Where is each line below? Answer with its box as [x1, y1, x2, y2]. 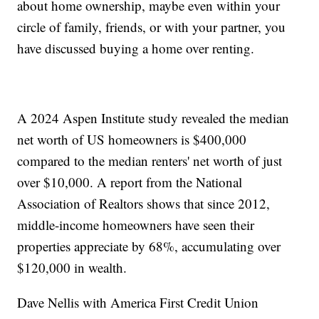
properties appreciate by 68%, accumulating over [17, 237, 281, 256]
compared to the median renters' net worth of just [17, 152, 283, 170]
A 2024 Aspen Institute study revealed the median [17, 109, 290, 127]
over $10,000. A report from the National [17, 173, 243, 192]
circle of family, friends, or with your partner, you [17, 18, 286, 36]
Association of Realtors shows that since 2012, [17, 194, 271, 213]
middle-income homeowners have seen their [17, 216, 255, 234]
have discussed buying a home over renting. [17, 39, 255, 58]
